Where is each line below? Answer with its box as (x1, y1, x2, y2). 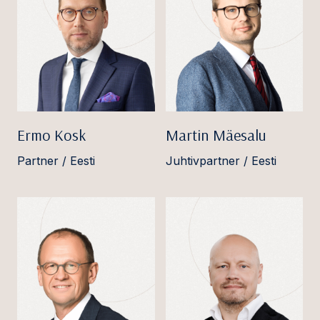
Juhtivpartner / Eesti (165, 153, 276, 168)
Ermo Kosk (17, 124, 86, 145)
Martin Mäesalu (165, 124, 266, 145)
